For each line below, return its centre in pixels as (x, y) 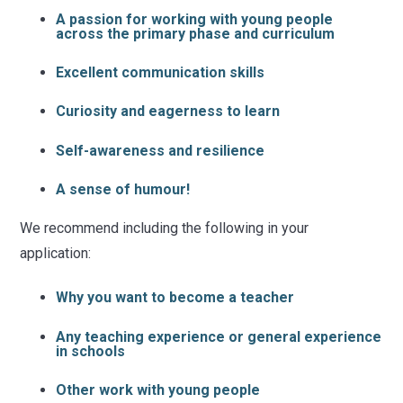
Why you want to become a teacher (175, 298)
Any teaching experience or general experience (219, 336)
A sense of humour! (123, 189)
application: (56, 254)
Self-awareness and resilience (161, 150)
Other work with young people (158, 390)
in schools (91, 351)
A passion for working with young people (195, 19)
